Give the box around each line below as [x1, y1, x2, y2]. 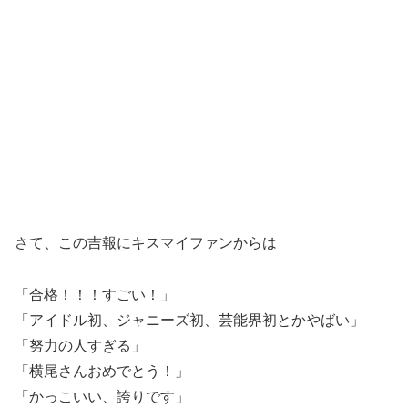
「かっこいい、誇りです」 [15, 388, 189, 404]
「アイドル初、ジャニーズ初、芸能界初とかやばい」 [15, 311, 364, 328]
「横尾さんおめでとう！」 [15, 362, 189, 379]
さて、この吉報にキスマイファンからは [15, 234, 277, 250]
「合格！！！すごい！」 [15, 286, 175, 302]
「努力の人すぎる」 [15, 337, 146, 353]
